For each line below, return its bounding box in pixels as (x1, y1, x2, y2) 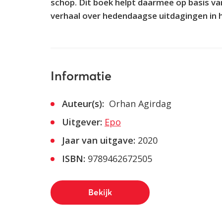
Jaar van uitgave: (62, 134, 135, 146)
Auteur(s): (62, 98, 104, 110)
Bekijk (88, 188, 112, 197)
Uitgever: (62, 116, 102, 128)
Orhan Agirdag (107, 98, 171, 110)
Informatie (51, 70, 111, 83)
